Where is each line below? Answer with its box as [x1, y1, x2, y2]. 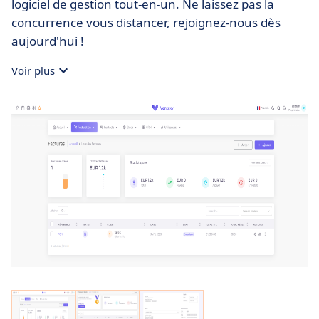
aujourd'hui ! [11, 32, 84, 49]
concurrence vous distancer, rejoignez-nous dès [11, 14, 281, 31]
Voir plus [11, 63, 55, 78]
